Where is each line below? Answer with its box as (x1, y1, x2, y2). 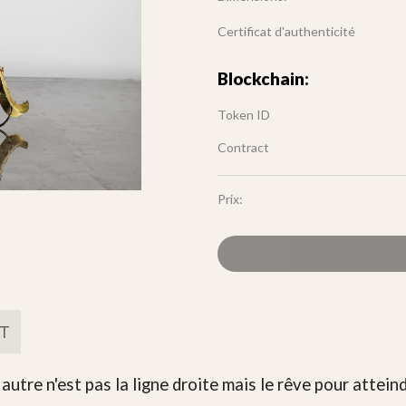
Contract (217, 140, 269, 155)
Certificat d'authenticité (217, 23, 355, 39)
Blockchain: (217, 69, 309, 89)
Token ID (217, 107, 270, 122)
